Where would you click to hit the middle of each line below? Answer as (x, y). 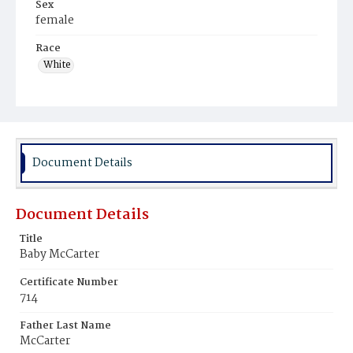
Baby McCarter (59, 255)
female (55, 20)
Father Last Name (65, 326)
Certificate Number (69, 282)
